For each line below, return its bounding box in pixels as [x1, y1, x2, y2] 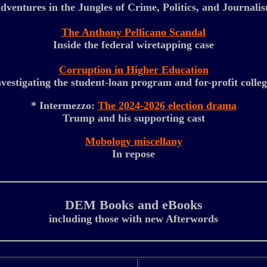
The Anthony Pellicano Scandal [61, 26, 206, 38]
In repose [112, 148, 155, 160]
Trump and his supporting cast [62, 112, 205, 124]
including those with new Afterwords [49, 213, 218, 225]
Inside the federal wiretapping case [53, 39, 214, 51]
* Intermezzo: [30, 100, 98, 111]
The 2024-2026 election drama [97, 100, 237, 111]
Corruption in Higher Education [58, 64, 209, 76]
